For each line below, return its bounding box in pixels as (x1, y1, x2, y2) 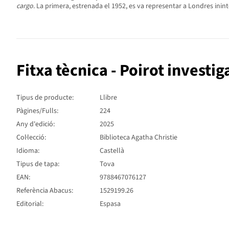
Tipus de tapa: (16, 158, 59, 169)
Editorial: (16, 198, 43, 209)
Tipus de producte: (16, 92, 74, 103)
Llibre (100, 92, 117, 103)
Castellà (100, 145, 124, 156)
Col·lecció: (16, 132, 46, 143)
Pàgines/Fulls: (16, 105, 58, 116)
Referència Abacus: (16, 185, 73, 196)
